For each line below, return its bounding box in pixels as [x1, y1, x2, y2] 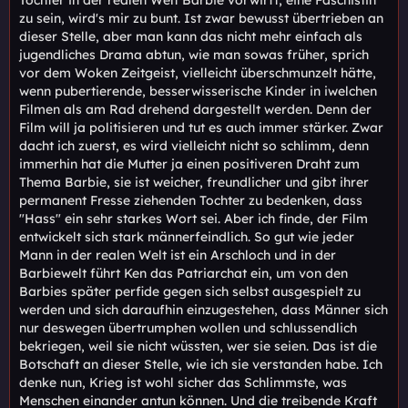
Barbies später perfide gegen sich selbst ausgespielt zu [19, 282, 361, 300]
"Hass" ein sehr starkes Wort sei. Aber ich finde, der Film [19, 209, 368, 227]
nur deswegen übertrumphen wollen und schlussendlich [19, 319, 357, 336]
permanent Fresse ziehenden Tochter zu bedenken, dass [19, 191, 362, 209]
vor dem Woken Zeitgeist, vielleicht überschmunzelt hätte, [19, 64, 376, 81]
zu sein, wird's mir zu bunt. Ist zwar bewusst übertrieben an [19, 9, 383, 26]
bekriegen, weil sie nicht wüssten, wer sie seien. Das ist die [19, 337, 377, 354]
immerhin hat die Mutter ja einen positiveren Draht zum [19, 155, 360, 172]
